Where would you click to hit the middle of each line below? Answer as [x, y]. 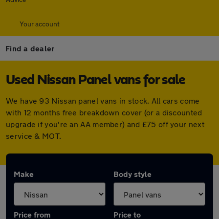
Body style [132, 174]
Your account [40, 24]
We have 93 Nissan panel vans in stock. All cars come [103, 100]
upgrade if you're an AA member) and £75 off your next [105, 124]
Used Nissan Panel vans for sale [96, 80]
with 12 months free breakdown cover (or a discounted [104, 112]
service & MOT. [34, 136]
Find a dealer [30, 48]
